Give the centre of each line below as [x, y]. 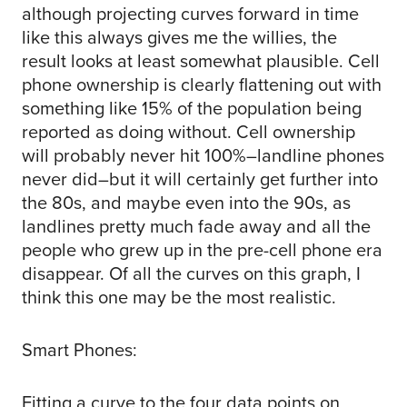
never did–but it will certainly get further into [200, 179]
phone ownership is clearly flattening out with [202, 85]
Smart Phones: [79, 350]
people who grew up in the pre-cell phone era [202, 250]
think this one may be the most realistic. [179, 298]
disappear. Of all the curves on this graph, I [191, 274]
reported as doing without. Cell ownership [189, 132]
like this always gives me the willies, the [179, 38]
